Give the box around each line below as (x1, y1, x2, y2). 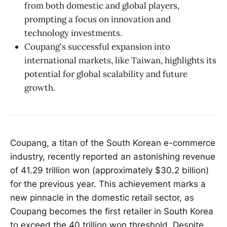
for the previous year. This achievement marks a (10, 179, 206, 190)
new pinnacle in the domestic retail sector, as (10, 193, 194, 203)
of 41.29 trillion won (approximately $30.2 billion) (10, 165, 209, 176)
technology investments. (24, 27, 122, 39)
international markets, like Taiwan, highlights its (24, 54, 216, 66)
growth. (24, 82, 55, 93)
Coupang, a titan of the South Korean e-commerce (10, 138, 215, 148)
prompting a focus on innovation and (24, 13, 171, 25)
